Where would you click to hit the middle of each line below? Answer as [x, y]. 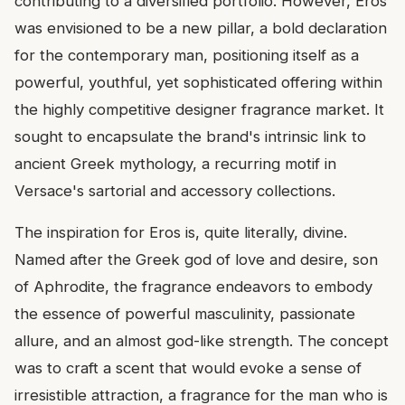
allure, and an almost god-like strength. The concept [202, 340]
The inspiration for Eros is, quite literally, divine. [181, 232]
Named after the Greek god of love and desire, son [196, 259]
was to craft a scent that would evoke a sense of [188, 367]
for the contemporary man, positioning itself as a [187, 55]
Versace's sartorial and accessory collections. [175, 190]
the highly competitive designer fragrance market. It [199, 109]
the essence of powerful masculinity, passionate [185, 313]
